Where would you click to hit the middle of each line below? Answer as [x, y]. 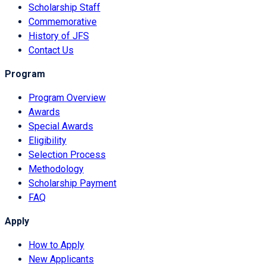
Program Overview [67, 98]
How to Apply [56, 245]
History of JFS [59, 36]
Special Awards [61, 126]
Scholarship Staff [64, 8]
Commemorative [63, 22]
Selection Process [67, 155]
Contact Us [51, 50]
